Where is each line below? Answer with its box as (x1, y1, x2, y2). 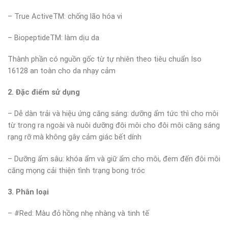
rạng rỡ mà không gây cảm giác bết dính (8, 132, 141, 142)
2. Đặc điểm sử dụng (8, 88, 80, 97)
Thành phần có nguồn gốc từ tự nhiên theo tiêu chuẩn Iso (8, 54, 202, 64)
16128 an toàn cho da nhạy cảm (8, 66, 116, 76)
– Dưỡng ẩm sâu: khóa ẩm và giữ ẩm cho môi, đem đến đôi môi (8, 154, 220, 163)
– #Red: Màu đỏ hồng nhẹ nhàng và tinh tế (8, 208, 149, 218)
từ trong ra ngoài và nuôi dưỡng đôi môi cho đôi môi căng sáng (8, 121, 220, 130)
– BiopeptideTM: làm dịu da (8, 33, 99, 43)
